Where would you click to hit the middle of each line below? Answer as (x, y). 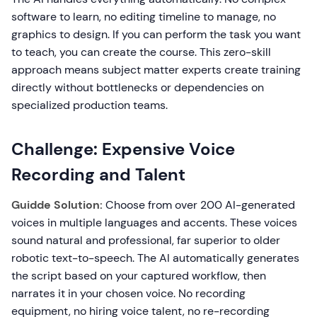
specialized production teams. (90, 105)
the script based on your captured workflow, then (139, 276)
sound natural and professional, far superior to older (146, 240)
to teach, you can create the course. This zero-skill (141, 52)
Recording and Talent (98, 174)
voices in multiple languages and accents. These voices (154, 223)
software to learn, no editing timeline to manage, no (144, 17)
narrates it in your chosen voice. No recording (128, 293)
